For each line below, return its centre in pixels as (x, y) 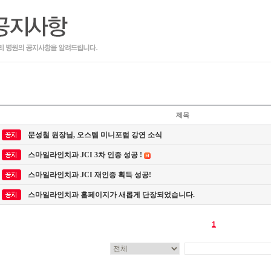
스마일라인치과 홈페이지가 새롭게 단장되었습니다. (111, 195)
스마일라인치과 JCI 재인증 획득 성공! (90, 175)
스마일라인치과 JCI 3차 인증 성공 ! (86, 155)
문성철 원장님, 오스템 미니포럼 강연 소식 (95, 135)
